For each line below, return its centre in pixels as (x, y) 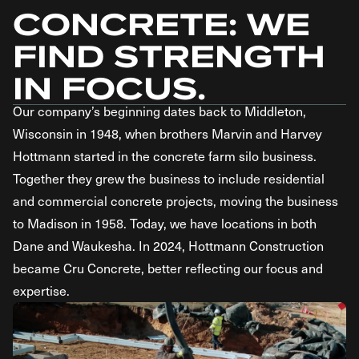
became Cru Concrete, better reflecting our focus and (168, 268)
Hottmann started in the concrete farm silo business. (165, 156)
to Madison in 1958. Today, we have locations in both (165, 223)
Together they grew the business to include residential (169, 178)
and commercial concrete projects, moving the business (175, 201)
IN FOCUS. (109, 88)
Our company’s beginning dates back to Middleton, (159, 111)
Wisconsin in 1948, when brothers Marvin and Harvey (167, 133)
